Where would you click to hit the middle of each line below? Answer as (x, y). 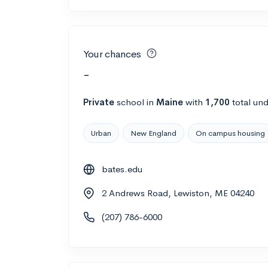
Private (99, 102)
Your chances (112, 54)
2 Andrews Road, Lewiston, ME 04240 (178, 193)
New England (153, 133)
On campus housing (230, 133)
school (130, 102)
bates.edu (122, 169)
